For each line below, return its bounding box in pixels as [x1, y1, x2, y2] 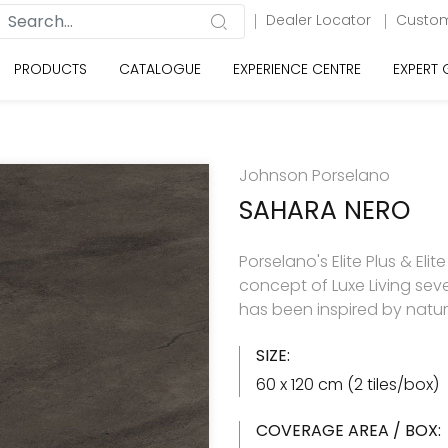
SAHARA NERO [239, 193, 410, 228]
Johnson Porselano [239, 164, 390, 187]
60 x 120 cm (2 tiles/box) [256, 373, 439, 396]
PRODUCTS [14, 59, 87, 79]
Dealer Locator [266, 10, 375, 30]
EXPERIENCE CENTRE [233, 59, 361, 79]
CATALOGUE [119, 59, 201, 79]
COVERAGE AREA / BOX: [256, 419, 441, 442]
